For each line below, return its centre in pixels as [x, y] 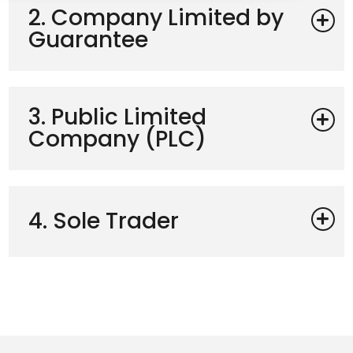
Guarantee [89, 39]
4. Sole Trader [104, 221]
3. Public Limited [118, 117]
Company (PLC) [118, 139]
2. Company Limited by [156, 17]
